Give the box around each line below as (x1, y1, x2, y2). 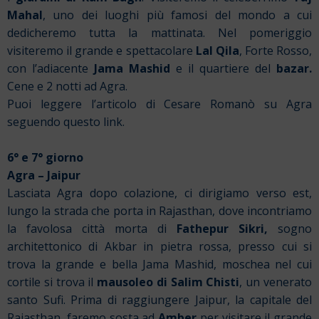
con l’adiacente (7, 61, 94, 77)
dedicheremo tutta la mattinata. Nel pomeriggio (7, 25, 312, 41)
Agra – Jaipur (7, 167, 80, 184)
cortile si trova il (7, 274, 98, 291)
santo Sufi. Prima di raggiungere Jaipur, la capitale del (7, 292, 312, 308)
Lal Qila (195, 43, 239, 59)
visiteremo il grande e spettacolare (7, 43, 196, 59)
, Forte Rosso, (239, 43, 312, 59)
